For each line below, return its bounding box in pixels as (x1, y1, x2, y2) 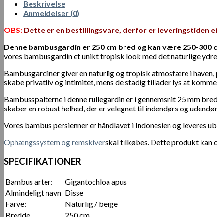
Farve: (5, 199, 26, 209)
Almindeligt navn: (5, 188, 63, 198)
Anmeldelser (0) (23, 8, 79, 17)
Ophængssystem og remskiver (4, 137, 105, 147)
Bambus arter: (5, 177, 53, 186)
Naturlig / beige (65, 199, 118, 209)
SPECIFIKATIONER (4, 155, 81, 167)
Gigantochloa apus (65, 177, 127, 186)
